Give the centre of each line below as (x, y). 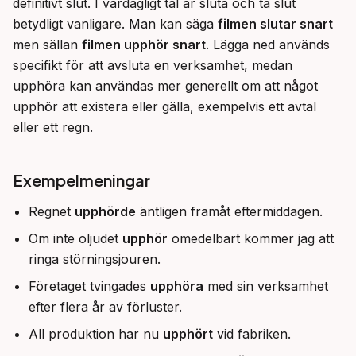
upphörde (105, 211)
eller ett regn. (53, 127)
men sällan (47, 44)
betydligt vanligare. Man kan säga (115, 24)
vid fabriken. (252, 334)
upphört (188, 334)
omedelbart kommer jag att (251, 238)
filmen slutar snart (275, 24)
